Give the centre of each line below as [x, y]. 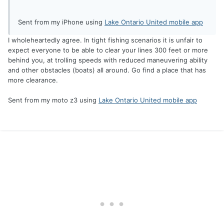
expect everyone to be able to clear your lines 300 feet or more [108, 50]
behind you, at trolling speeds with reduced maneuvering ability [108, 60]
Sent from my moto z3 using [53, 100]
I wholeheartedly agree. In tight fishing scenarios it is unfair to [105, 40]
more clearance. [33, 80]
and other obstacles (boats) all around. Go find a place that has [107, 70]
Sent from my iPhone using [61, 22]
